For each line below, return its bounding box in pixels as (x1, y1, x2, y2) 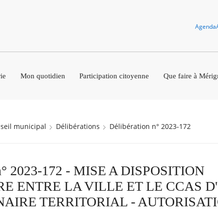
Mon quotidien (20, 72, 65, 80)
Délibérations (60, 122, 100, 131)
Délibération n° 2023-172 (114, 122, 191, 131)
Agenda (195, 22, 216, 31)
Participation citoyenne (79, 72, 149, 80)
